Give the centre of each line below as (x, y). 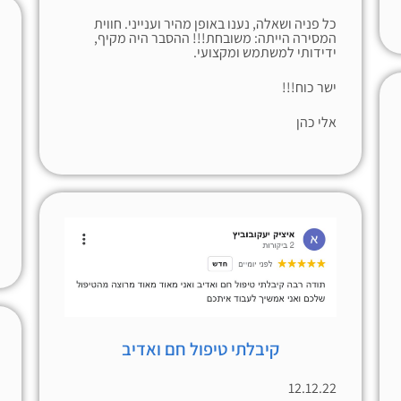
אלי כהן (317, 122)
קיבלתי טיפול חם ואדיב (201, 349)
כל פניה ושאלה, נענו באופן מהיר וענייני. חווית (216, 24)
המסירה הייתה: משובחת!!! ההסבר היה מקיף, (216, 38)
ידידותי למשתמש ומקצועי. (265, 53)
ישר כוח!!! (310, 87)
